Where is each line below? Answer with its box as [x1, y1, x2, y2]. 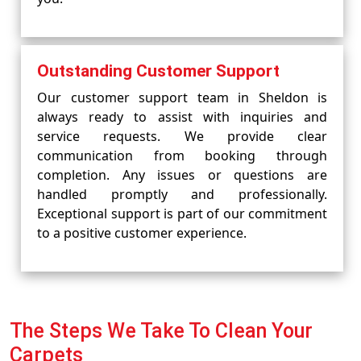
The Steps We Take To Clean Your [10, 319, 313, 342]
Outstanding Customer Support [37, 61, 280, 81]
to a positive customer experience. [37, 224, 247, 242]
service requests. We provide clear [37, 127, 327, 145]
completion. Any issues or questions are [37, 166, 327, 184]
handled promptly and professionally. [37, 185, 327, 203]
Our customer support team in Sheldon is [37, 89, 327, 106]
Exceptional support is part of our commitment [37, 205, 327, 222]
